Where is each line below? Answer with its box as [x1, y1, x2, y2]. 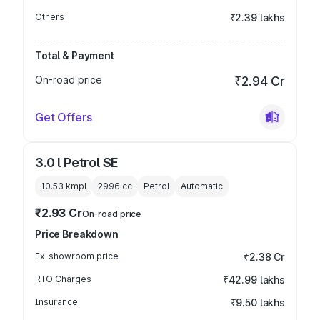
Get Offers [35, 110, 92, 124]
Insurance [35, 296, 78, 307]
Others [35, 11, 64, 22]
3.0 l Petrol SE [35, 155, 119, 170]
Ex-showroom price [35, 251, 119, 261]
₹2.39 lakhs [229, 11, 285, 24]
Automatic [181, 181, 223, 191]
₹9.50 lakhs [230, 296, 285, 309]
